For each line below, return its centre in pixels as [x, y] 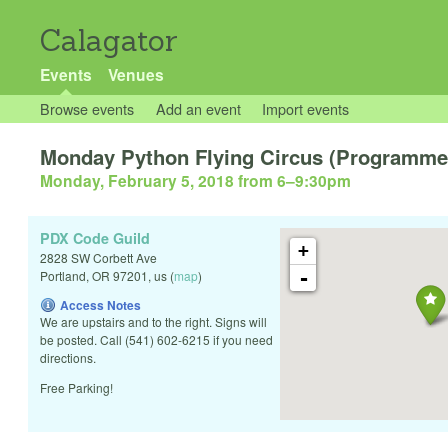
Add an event [198, 108]
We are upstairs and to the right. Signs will [153, 322]
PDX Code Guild [95, 238]
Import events [306, 108]
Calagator [109, 40]
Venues [135, 74]
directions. [68, 358]
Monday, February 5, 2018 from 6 [163, 181]
